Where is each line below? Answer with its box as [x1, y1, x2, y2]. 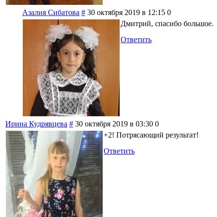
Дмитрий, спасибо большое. [121, 19, 214, 28]
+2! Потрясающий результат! [104, 130, 199, 139]
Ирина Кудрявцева [5, 119, 67, 128]
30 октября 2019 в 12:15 [87, 8, 165, 16]
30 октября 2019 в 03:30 [75, 119, 153, 128]
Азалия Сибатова [22, 8, 79, 16]
